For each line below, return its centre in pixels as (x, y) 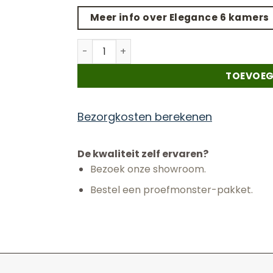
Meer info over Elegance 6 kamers (179, 18)
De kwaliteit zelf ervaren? (143, 154)
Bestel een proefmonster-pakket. (171, 190)
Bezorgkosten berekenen (145, 116)
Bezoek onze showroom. (148, 169)
